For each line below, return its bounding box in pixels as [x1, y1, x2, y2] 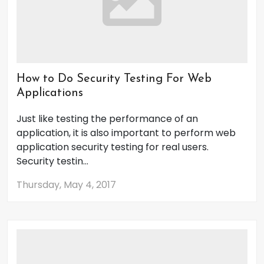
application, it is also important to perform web [16, 126, 236, 140]
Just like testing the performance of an [16, 112, 198, 126]
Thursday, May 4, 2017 [16, 178, 116, 192]
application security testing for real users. [16, 140, 211, 154]
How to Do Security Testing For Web [16, 73, 212, 85]
